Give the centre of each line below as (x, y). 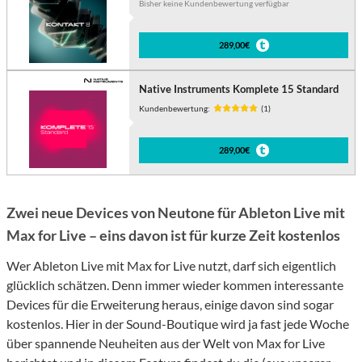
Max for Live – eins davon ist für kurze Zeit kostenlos (173, 236)
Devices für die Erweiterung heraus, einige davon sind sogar (170, 305)
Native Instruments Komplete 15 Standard (239, 89)
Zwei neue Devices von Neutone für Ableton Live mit (176, 213)
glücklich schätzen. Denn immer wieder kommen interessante (175, 285)
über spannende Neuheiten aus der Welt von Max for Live (166, 343)
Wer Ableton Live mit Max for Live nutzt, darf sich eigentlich (171, 266)
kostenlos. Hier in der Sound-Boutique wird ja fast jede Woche (178, 324)
